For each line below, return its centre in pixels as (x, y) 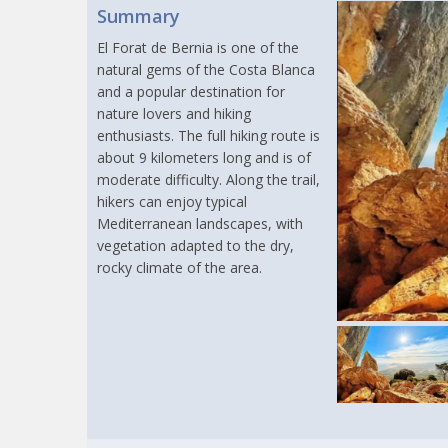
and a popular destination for (191, 92)
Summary (138, 16)
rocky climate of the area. (179, 268)
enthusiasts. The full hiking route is (208, 136)
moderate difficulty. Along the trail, (208, 180)
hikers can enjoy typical (172, 202)
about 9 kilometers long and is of (204, 158)
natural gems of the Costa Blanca (206, 70)
